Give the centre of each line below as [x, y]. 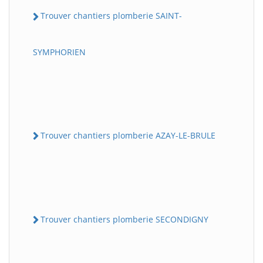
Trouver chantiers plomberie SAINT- [111, 16]
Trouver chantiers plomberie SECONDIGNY [124, 219]
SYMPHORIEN [59, 52]
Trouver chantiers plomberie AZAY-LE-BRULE [128, 135]
